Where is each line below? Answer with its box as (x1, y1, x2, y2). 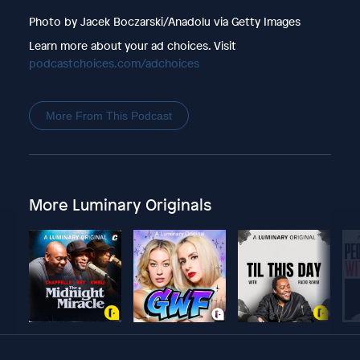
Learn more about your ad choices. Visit (28, 37, 236, 53)
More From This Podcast (45, 108, 172, 122)
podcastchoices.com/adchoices (28, 55, 199, 71)
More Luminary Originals (28, 193, 211, 215)
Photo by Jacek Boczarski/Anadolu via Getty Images (28, 13, 301, 29)
